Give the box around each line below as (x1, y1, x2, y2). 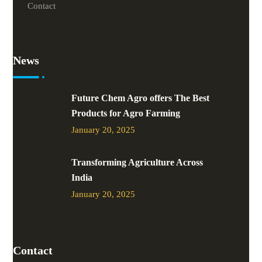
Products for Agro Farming (71, 108, 181, 118)
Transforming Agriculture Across (71, 157, 204, 167)
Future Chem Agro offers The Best (71, 93, 210, 103)
